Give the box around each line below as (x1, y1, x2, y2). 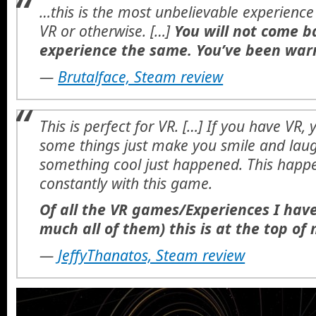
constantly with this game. (39, 172, 213, 193)
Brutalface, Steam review (58, 66, 224, 87)
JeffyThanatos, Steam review (58, 244, 245, 265)
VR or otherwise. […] (39, 20, 175, 42)
